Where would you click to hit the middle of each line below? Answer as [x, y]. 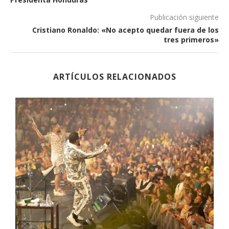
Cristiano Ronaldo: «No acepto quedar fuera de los [125, 30]
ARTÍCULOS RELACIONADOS [114, 77]
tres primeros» [191, 40]
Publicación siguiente [184, 17]
